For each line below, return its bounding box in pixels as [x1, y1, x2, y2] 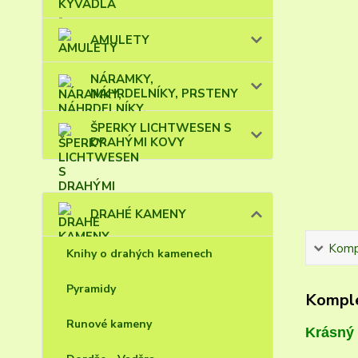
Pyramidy [66, 281, 116, 296]
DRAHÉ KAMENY [90, 206, 186, 222]
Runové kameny [66, 316, 152, 332]
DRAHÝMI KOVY [90, 134, 185, 150]
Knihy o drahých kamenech [66, 246, 213, 261]
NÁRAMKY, [90, 71, 153, 87]
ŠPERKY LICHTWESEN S [90, 120, 232, 136]
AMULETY [90, 32, 149, 48]
